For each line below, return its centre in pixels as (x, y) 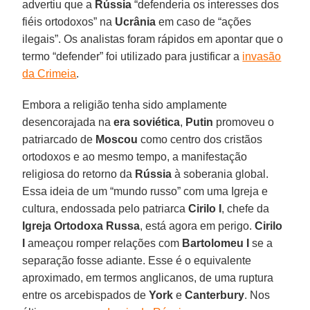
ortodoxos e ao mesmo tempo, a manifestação (135, 156)
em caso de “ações (204, 21)
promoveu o (244, 122)
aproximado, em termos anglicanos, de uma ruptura (148, 277)
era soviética (147, 122)
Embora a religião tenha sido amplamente (125, 104)
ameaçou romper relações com (104, 243)
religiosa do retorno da (79, 174)
